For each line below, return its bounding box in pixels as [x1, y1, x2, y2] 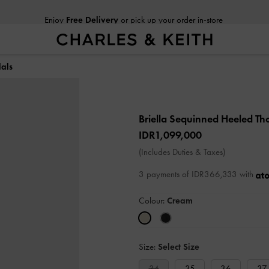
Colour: [139, 195, 167, 206]
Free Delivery [65, 7, 118, 17]
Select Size [158, 241, 199, 252]
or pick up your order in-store [118, 7, 223, 17]
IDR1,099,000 [139, 128, 202, 142]
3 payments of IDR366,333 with [139, 169, 256, 180]
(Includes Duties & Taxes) [139, 147, 225, 157]
